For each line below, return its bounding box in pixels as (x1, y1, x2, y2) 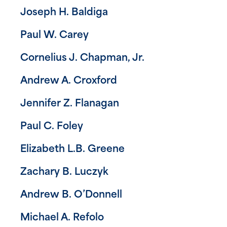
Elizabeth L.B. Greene (20, 144, 125, 155)
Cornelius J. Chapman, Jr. (20, 53, 144, 63)
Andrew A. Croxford (20, 76, 117, 86)
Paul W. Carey (20, 30, 89, 41)
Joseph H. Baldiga (20, 8, 108, 18)
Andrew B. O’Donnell (20, 190, 122, 200)
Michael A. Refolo (20, 213, 104, 223)
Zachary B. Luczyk (20, 167, 108, 177)
